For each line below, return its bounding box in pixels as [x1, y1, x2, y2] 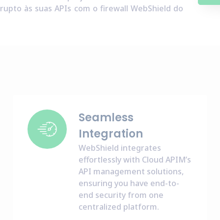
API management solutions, [78, 166, 184, 177]
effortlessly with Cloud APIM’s [78, 154, 191, 165]
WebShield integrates [78, 142, 161, 153]
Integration [78, 126, 143, 141]
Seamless [78, 110, 134, 125]
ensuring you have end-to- [78, 178, 179, 189]
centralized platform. [78, 201, 159, 212]
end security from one [78, 190, 164, 200]
